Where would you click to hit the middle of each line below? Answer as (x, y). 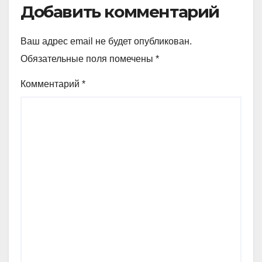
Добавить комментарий (120, 11)
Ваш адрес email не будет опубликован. (106, 41)
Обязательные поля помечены (88, 58)
